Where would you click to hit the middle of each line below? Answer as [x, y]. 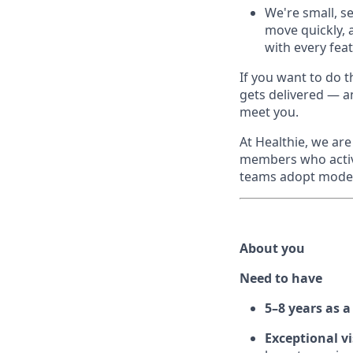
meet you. [269, 112]
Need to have [281, 279]
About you [272, 249]
